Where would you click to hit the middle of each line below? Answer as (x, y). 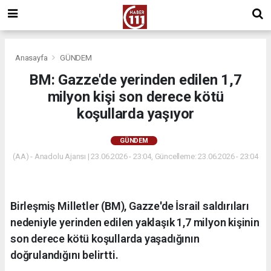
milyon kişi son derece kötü (135, 96)
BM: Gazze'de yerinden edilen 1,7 (135, 80)
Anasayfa (32, 57)
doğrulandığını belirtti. (64, 255)
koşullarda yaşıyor (135, 113)
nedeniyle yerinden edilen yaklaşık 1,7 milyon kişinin (135, 222)
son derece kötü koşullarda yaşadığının (105, 238)
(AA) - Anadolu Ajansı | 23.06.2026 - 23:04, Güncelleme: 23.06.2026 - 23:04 (135, 156)
